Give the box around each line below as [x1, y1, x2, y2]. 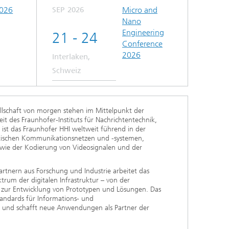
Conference [122, 38, 163, 49]
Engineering [122, 27, 164, 37]
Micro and [122, 5, 157, 15]
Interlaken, [52, 52, 90, 61]
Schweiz [52, 65, 82, 75]
